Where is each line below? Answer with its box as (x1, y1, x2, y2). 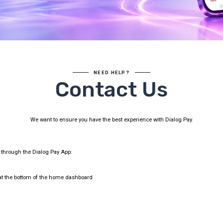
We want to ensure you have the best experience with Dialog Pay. (30, 116, 193, 123)
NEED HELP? (94, 69, 129, 75)
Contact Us (55, 77, 168, 103)
